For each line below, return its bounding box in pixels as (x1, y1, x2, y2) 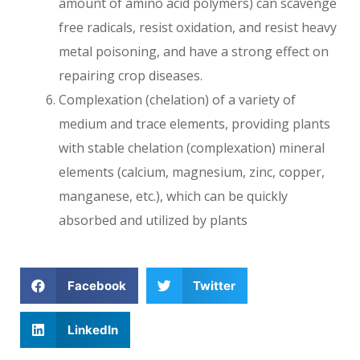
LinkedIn (67, 322, 118, 338)
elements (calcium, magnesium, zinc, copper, (59, 163, 325, 182)
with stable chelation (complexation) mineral (59, 139, 325, 157)
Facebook (67, 278, 126, 294)
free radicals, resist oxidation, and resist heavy (59, 18, 337, 37)
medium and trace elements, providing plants (59, 115, 330, 133)
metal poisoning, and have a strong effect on (59, 43, 329, 61)
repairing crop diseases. (59, 67, 202, 85)
